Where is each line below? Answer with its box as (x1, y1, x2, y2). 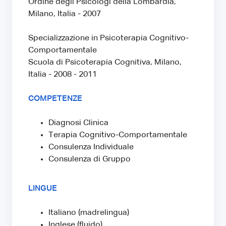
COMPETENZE (28, 94, 82, 103)
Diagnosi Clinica (48, 119, 108, 127)
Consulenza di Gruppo (48, 155, 131, 163)
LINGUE (28, 184, 57, 193)
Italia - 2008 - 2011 (28, 70, 97, 79)
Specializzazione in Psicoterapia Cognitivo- (28, 34, 189, 42)
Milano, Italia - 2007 (28, 10, 101, 18)
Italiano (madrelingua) (48, 208, 129, 217)
